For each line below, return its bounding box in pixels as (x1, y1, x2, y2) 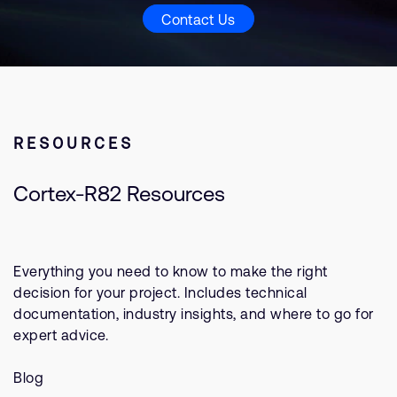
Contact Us (161, 11, 236, 27)
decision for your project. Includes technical (13, 284, 307, 300)
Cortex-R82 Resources (13, 182, 225, 206)
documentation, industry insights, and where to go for (13, 306, 374, 322)
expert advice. (13, 327, 108, 343)
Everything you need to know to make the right (13, 263, 328, 279)
